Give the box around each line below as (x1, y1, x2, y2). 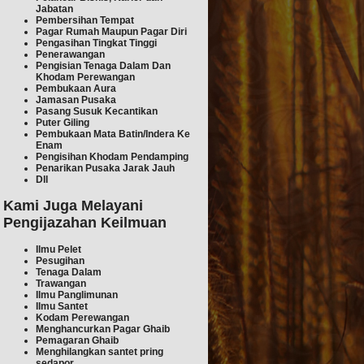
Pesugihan (36, 254, 84, 266)
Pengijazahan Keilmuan (3, 214, 167, 231)
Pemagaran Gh (36, 334, 105, 346)
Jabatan (36, 2, 73, 15)
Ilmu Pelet (36, 243, 81, 255)
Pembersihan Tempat (36, 14, 134, 26)
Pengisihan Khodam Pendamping (36, 150, 188, 162)
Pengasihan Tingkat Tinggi (36, 37, 157, 49)
